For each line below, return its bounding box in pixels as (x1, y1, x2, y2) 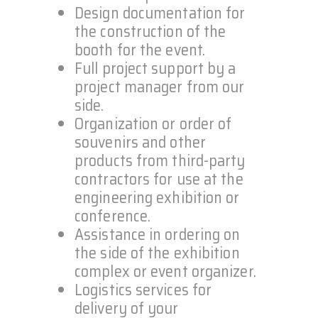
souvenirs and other (75, 129, 206, 155)
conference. (75, 203, 151, 229)
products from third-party (75, 148, 246, 173)
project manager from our (75, 74, 245, 99)
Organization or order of (75, 111, 232, 136)
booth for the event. (75, 37, 206, 62)
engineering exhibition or (75, 185, 240, 210)
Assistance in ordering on (75, 221, 241, 247)
